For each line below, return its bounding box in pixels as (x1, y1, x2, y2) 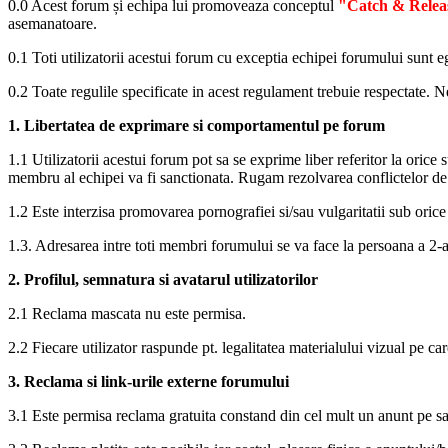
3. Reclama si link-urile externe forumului (8, 373, 289, 391)
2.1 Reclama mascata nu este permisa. (8, 305, 246, 323)
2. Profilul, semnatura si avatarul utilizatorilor (8, 271, 318, 289)
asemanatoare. (8, 15, 97, 33)
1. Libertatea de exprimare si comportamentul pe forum (8, 117, 385, 135)
